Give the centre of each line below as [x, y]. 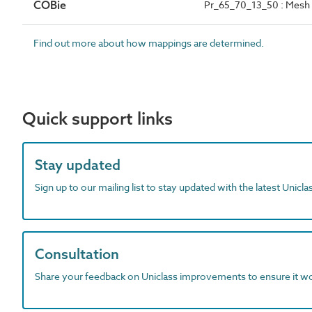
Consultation [77, 253]
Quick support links [97, 118]
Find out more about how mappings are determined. [149, 42]
